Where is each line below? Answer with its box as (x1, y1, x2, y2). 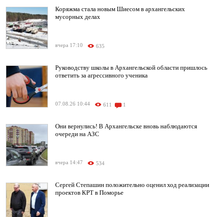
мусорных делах (55, 13, 100, 21)
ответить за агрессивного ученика (55, 72, 148, 79)
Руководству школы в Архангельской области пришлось (55, 64, 207, 72)
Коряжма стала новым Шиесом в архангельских (55, 5, 185, 13)
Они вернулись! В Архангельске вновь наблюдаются (55, 123, 197, 130)
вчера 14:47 (55, 160, 83, 166)
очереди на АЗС (55, 130, 99, 138)
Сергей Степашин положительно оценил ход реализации (55, 181, 209, 189)
